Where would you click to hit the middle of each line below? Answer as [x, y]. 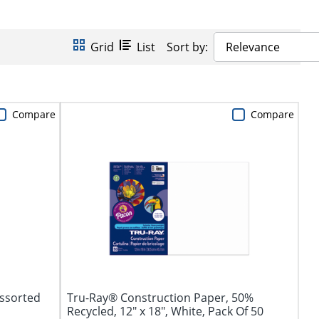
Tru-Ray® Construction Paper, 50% [160, 297]
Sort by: [187, 47]
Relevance [252, 47]
